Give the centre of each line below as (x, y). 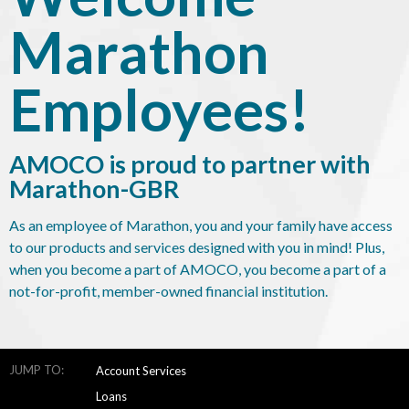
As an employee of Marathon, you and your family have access (201, 225)
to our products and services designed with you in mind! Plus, (197, 247)
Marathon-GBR (94, 189)
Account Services (141, 371)
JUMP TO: (37, 370)
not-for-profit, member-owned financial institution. (168, 291)
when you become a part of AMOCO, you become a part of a (198, 269)
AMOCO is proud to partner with (190, 164)
